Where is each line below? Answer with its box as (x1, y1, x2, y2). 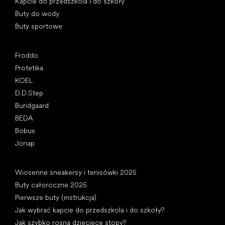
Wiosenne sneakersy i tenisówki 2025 (15, 168, 137, 176)
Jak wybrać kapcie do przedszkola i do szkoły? (15, 205, 164, 214)
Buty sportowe (15, 22, 62, 30)
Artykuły (15, 158, 42, 167)
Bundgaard (15, 101, 49, 109)
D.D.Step (15, 88, 43, 97)
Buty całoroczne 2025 (15, 180, 87, 189)
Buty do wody (15, 9, 59, 18)
